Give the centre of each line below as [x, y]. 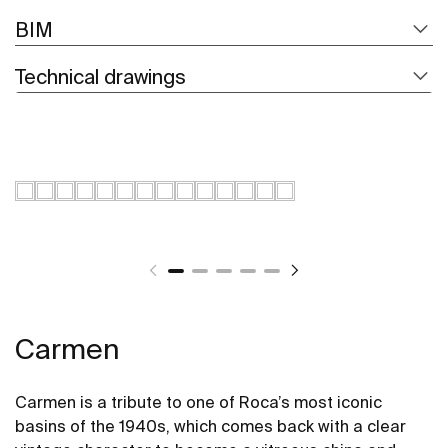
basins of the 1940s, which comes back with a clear [210, 425]
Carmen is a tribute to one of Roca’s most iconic [198, 401]
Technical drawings [100, 76]
